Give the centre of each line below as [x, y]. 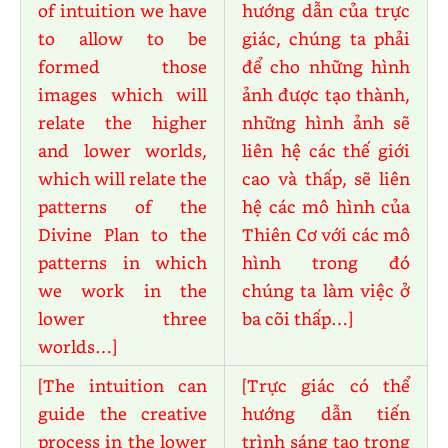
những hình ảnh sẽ [326, 122]
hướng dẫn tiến [326, 413]
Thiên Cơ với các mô [326, 234]
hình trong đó [326, 262]
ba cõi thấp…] [297, 318]
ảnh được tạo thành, [326, 94]
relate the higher [122, 122]
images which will [122, 94]
